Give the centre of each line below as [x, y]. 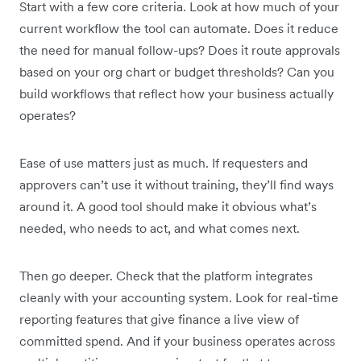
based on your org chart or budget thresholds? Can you [177, 72]
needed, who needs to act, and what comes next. [160, 228]
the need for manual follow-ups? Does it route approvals [180, 50]
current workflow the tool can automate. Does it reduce [179, 29]
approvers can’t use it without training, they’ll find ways [176, 185]
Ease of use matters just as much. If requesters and [164, 163]
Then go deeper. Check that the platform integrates [166, 276]
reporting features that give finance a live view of [159, 320]
